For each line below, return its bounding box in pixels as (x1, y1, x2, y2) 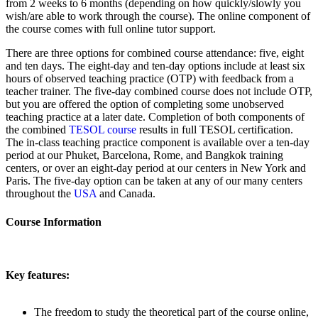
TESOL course (69, 124, 136, 136)
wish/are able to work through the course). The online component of (6, 10, 310, 23)
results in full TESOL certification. (136, 124, 293, 136)
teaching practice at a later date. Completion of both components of (6, 111, 305, 124)
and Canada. (97, 187, 155, 200)
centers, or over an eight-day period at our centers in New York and (6, 162, 306, 175)
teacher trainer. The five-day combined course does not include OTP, (6, 85, 312, 98)
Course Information (6, 215, 102, 228)
